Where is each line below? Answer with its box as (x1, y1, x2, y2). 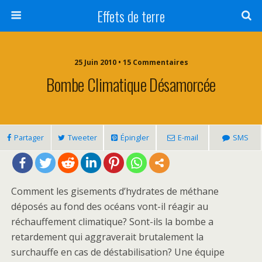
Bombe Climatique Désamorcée (46, 72, 216, 96)
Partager (13, 132, 44, 143)
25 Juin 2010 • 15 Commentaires (74, 57, 188, 67)
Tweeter (67, 132, 97, 143)
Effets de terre (97, 5, 165, 26)
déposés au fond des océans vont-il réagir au (11, 200, 208, 213)
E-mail (177, 132, 198, 143)
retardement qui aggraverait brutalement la (11, 230, 204, 243)
